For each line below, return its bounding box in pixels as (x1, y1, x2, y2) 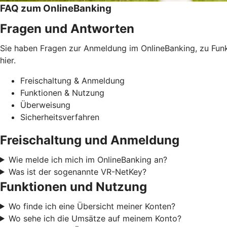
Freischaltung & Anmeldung (20, 75, 125, 86)
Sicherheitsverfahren (20, 111, 99, 122)
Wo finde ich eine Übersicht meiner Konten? (8, 201, 175, 211)
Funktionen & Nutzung (20, 87, 104, 98)
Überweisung (20, 99, 70, 110)
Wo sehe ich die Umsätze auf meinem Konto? (8, 213, 181, 223)
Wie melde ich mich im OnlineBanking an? (8, 154, 167, 165)
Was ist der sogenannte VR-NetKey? (8, 166, 146, 177)
